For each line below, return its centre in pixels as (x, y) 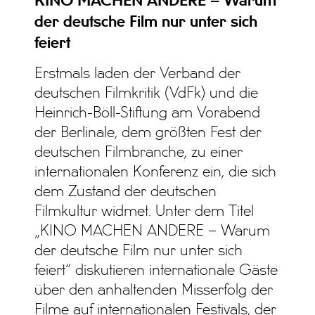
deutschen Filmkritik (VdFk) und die (147, 94)
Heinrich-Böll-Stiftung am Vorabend (148, 114)
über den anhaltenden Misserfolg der (154, 291)
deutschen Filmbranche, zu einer (139, 153)
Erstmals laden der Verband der (138, 74)
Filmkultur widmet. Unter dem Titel (144, 212)
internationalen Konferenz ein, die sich (156, 173)
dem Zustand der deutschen (126, 192)
